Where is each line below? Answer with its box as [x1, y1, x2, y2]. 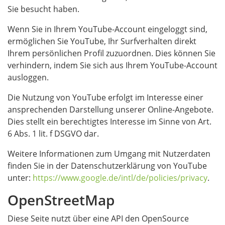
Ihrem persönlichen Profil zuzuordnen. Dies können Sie [8, 48, 215, 59]
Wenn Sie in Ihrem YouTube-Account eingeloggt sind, [8, 24, 207, 35]
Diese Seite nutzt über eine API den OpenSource [8, 213, 189, 224]
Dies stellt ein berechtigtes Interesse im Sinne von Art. [8, 116, 211, 127]
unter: [8, 172, 33, 183]
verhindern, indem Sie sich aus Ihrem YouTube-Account [8, 60, 217, 71]
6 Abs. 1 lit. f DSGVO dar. [8, 128, 99, 139]
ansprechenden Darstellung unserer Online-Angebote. [8, 104, 213, 115]
